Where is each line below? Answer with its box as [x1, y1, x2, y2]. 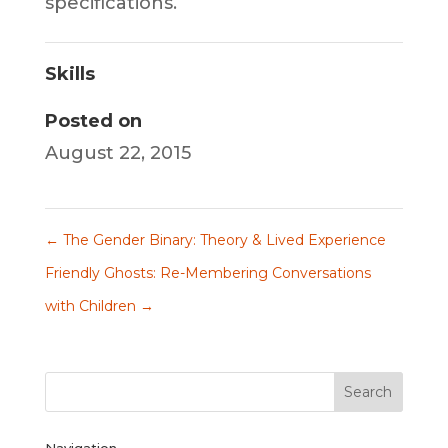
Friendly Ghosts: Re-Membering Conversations [44, 264, 371, 282]
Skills [44, 63, 95, 85]
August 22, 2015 [44, 142, 191, 164]
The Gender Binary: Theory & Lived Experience [58, 231, 386, 249]
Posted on [44, 110, 142, 132]
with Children [44, 297, 140, 315]
